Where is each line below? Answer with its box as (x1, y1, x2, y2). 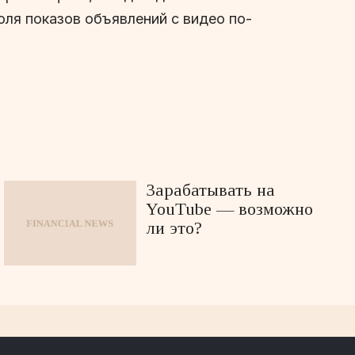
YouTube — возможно (146, 198, 314, 219)
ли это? (146, 217, 203, 238)
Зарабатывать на (146, 179, 276, 200)
